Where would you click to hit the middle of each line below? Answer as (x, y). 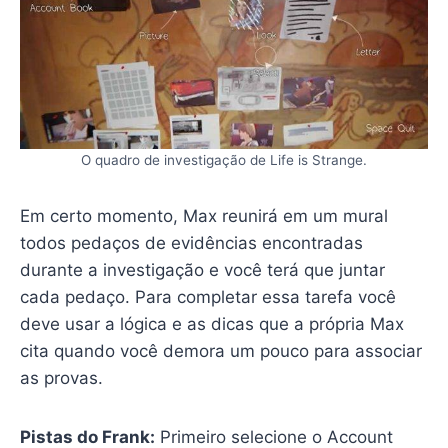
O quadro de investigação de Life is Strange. (224, 159)
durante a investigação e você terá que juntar (202, 269)
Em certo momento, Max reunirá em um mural (203, 215)
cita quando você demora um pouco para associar (220, 350)
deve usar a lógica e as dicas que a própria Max (211, 323)
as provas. (61, 377)
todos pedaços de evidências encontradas (191, 242)
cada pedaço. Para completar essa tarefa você (207, 296)
